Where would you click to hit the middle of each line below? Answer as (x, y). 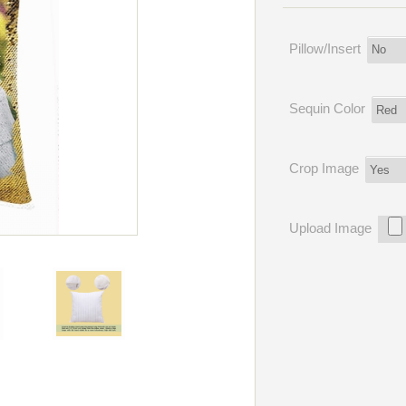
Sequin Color (327, 108)
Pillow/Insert (324, 48)
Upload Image (330, 228)
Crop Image (324, 168)
